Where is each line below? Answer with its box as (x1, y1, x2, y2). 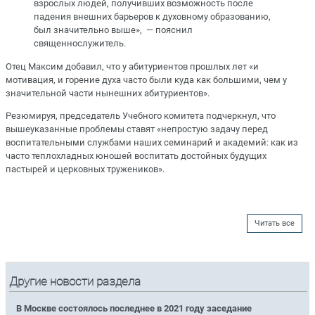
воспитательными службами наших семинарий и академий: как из (6, 136, 298, 148)
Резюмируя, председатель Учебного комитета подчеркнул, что (6, 110, 276, 121)
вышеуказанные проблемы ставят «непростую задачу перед (6, 123, 268, 134)
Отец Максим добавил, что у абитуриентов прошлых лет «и (6, 60, 259, 72)
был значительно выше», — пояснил (34, 25, 193, 36)
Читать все (255, 219, 295, 228)
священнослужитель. (34, 38, 126, 49)
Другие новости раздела (9, 275, 141, 288)
